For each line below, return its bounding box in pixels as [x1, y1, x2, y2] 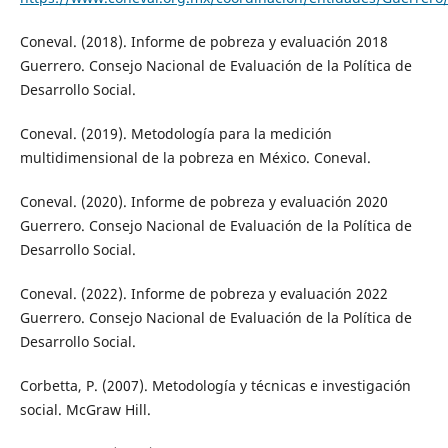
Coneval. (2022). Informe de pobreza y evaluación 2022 [19, 283, 388, 303]
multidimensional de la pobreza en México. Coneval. [19, 147, 371, 167]
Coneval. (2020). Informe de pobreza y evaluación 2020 [19, 191, 388, 211]
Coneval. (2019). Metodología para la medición [19, 123, 332, 143]
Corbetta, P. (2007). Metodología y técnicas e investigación [19, 375, 411, 395]
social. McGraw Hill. [19, 399, 151, 419]
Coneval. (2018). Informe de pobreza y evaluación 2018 [19, 31, 388, 51]
